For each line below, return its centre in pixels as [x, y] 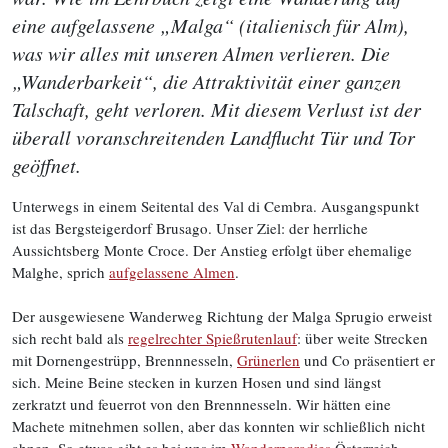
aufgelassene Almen [172, 272]
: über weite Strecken [362, 338]
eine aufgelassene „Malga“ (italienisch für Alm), [210, 25]
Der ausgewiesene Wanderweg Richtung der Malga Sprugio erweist [222, 316]
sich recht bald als [70, 338]
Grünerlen [268, 360]
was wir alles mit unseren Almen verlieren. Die [201, 53]
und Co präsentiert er [367, 360]
